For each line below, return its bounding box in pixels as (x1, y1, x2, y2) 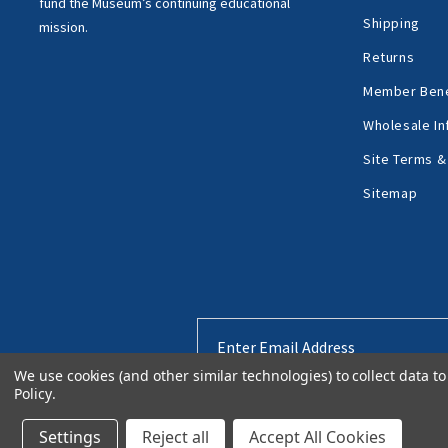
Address (197, 343, 255, 364)
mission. (39, 17, 88, 36)
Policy (14, 384, 52, 403)
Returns (363, 47, 415, 66)
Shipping (363, 13, 420, 32)
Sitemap (363, 183, 418, 202)
